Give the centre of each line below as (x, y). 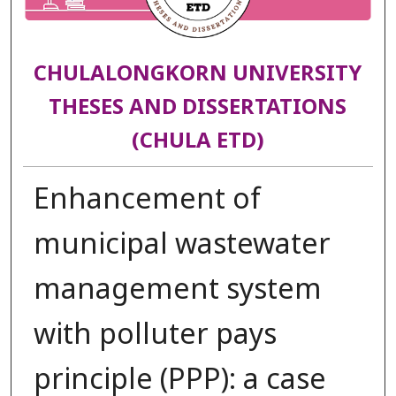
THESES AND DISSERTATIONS (198, 108)
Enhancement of (147, 199)
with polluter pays (155, 335)
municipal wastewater (182, 244)
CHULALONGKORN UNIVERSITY (198, 75)
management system (177, 289)
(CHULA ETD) (198, 142)
